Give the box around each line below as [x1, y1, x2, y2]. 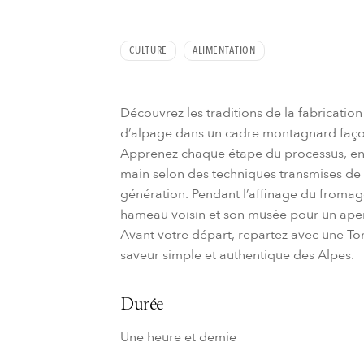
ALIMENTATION [192, 42, 256, 58]
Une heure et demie [120, 327, 237, 346]
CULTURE [129, 42, 167, 58]
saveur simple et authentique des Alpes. [120, 245, 355, 264]
